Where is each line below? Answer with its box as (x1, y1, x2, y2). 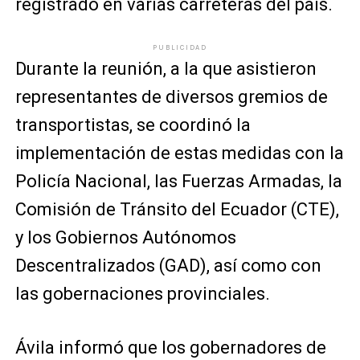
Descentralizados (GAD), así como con (14, 256, 321, 276)
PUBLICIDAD (152, 43, 207, 51)
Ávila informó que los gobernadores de (14, 337, 326, 358)
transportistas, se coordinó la (14, 115, 251, 135)
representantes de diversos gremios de (14, 87, 328, 107)
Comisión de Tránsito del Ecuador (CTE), (14, 199, 339, 219)
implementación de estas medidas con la (14, 143, 344, 163)
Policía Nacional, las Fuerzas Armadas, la (14, 171, 342, 191)
